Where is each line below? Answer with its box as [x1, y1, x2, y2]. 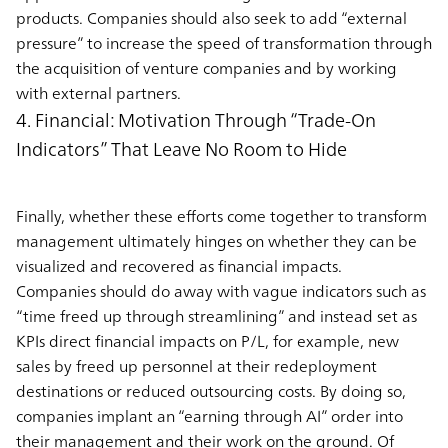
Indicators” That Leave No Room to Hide [16, 131, 347, 166]
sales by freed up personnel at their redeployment [16, 351, 377, 380]
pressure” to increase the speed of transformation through [16, 28, 432, 57]
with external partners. [16, 78, 181, 107]
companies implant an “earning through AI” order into [16, 401, 403, 430]
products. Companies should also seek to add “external [16, 3, 407, 32]
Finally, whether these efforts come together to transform [16, 201, 427, 230]
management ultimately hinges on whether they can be [16, 226, 417, 255]
